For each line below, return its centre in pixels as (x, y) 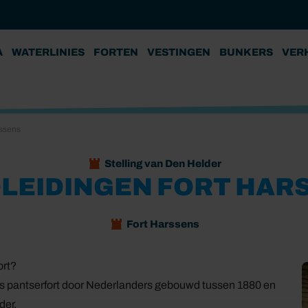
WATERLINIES (48, 52)
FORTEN (116, 52)
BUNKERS (246, 52)
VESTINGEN (179, 52)
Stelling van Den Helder (163, 164)
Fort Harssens (163, 224)
